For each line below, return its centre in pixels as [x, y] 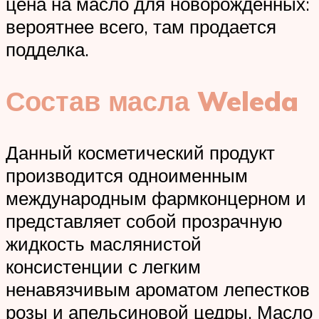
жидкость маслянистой [104, 243]
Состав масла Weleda [152, 100]
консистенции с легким [103, 266]
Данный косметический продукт [140, 152]
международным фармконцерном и [156, 198]
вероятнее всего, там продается [141, 26]
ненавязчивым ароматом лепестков [158, 289]
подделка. [47, 49]
